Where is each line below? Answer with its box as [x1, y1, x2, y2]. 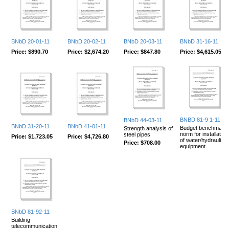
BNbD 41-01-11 [67, 123, 106, 129]
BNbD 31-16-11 [180, 38, 218, 44]
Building [11, 216, 30, 223]
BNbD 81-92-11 [11, 208, 50, 215]
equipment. [180, 143, 207, 149]
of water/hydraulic [180, 136, 224, 143]
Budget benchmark [180, 124, 227, 131]
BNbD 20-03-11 [124, 38, 162, 44]
